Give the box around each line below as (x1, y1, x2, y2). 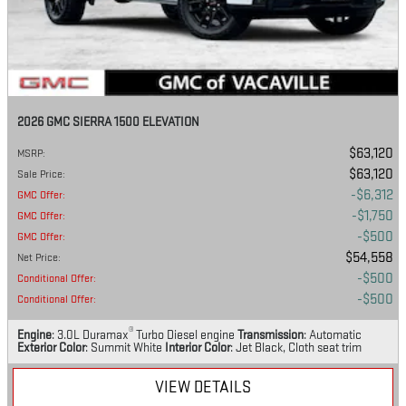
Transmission (237, 326, 304, 343)
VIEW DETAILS (155, 377, 251, 397)
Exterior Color (17, 339, 85, 355)
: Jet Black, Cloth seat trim (230, 339, 362, 355)
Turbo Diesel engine (133, 326, 235, 343)
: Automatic (304, 326, 362, 343)
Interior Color (165, 339, 230, 355)
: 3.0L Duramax (52, 326, 129, 343)
